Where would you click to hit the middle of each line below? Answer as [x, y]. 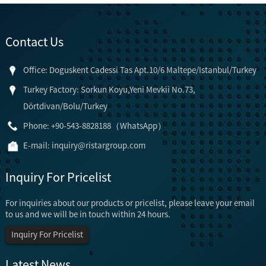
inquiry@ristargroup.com [98, 145]
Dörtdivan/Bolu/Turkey [65, 106]
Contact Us [34, 41]
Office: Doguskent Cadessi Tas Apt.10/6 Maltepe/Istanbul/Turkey [140, 69]
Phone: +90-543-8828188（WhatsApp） [94, 125]
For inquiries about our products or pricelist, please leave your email [130, 202]
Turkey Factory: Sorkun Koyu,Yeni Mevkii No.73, [109, 89]
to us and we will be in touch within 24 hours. [88, 214]
